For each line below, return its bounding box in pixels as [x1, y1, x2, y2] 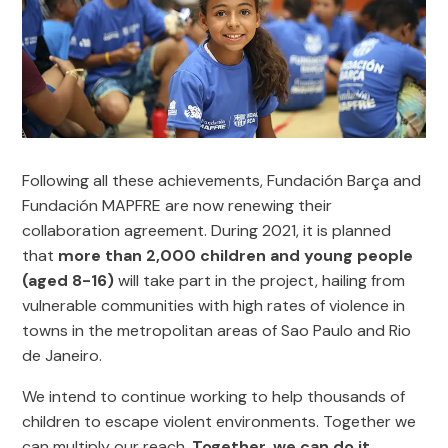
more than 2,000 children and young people [58, 245, 414, 267]
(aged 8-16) [22, 270, 115, 292]
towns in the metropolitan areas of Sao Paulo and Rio [22, 320, 412, 342]
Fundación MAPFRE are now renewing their [22, 195, 333, 217]
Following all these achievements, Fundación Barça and [22, 170, 422, 192]
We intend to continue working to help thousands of [22, 386, 406, 408]
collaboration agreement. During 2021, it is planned [22, 220, 392, 242]
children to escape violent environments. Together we [22, 411, 417, 433]
